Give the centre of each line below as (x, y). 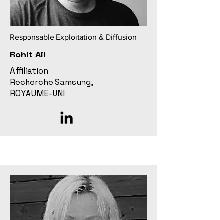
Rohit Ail (28, 54)
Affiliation (29, 71)
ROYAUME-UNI (37, 93)
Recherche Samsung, (52, 82)
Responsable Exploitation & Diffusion (73, 37)
